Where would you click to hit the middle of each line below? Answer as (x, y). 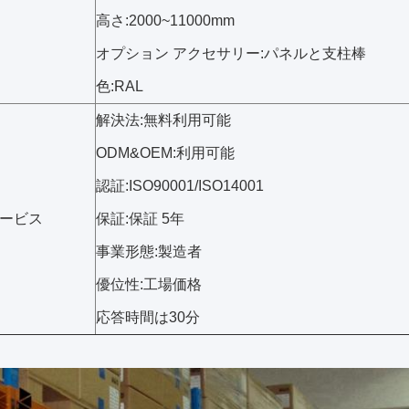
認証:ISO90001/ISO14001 (180, 186)
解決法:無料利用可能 (163, 120)
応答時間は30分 (148, 317)
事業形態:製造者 (149, 252)
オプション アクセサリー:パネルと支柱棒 (231, 53)
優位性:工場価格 (149, 284)
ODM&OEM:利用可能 (165, 153)
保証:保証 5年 (140, 219)
